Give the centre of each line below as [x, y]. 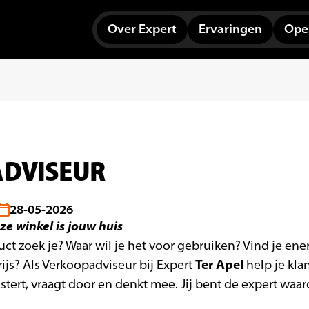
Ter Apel [219, 265]
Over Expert [142, 29]
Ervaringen [230, 29]
